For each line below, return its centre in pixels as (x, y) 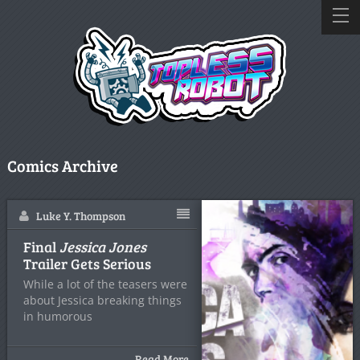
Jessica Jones (102, 247)
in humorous (57, 316)
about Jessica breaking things (102, 300)
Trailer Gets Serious (87, 264)
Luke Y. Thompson (80, 216)
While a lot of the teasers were (105, 284)
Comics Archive (62, 166)
